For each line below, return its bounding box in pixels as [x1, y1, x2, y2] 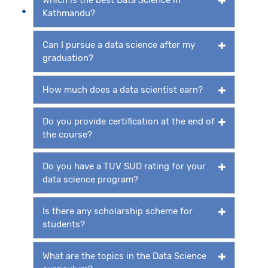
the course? [42, 129, 92, 140]
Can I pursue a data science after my [42, 39, 195, 50]
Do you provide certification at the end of [42, 115, 215, 127]
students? [42, 218, 85, 230]
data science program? [42, 173, 138, 185]
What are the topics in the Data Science [42, 250, 206, 261]
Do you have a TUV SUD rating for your [42, 160, 206, 172]
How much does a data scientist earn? [42, 84, 203, 95]
